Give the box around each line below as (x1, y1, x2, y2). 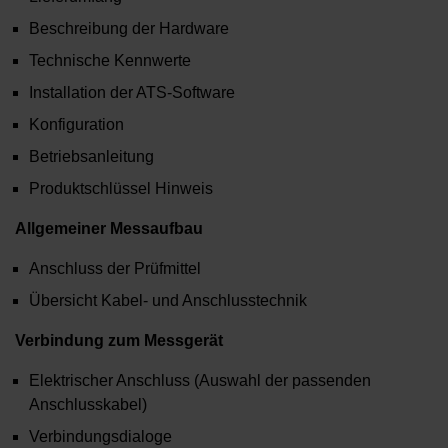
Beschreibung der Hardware (29, 20, 229, 38)
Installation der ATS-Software (29, 84, 235, 102)
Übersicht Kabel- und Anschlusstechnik (29, 292, 307, 310)
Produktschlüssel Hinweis (29, 180, 213, 198)
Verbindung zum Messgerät (15, 332, 223, 350)
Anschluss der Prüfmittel (29, 260, 201, 278)
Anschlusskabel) (29, 396, 147, 414)
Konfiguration (29, 116, 124, 134)
